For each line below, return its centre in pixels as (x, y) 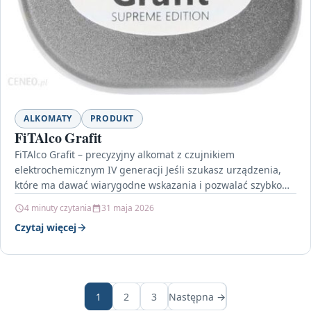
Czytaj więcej (45, 228)
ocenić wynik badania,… (70, 201)
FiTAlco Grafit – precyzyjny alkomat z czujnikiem (125, 155)
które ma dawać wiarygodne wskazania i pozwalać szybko (148, 185)
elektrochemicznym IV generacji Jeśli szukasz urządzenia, (148, 170)
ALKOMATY (48, 119)
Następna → (197, 296)
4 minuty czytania (58, 208)
